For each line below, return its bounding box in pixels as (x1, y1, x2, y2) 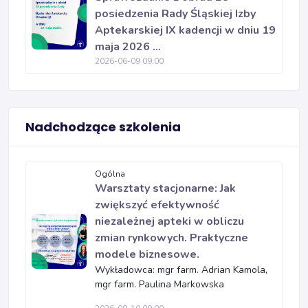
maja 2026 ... (95, 39, 161, 54)
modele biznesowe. (95, 247, 199, 262)
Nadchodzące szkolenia (25, 118, 181, 135)
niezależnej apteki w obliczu (95, 214, 244, 229)
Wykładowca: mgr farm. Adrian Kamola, (95, 263, 267, 276)
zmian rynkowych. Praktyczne (95, 230, 248, 245)
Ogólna (95, 168, 125, 179)
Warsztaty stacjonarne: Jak (95, 181, 236, 196)
